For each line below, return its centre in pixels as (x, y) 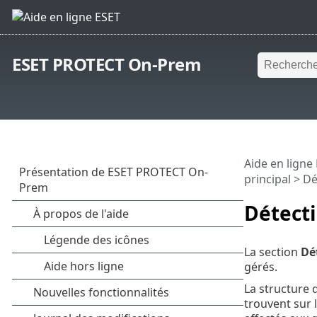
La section (272, 252)
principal (267, 179)
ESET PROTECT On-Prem (107, 64)
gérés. (260, 266)
